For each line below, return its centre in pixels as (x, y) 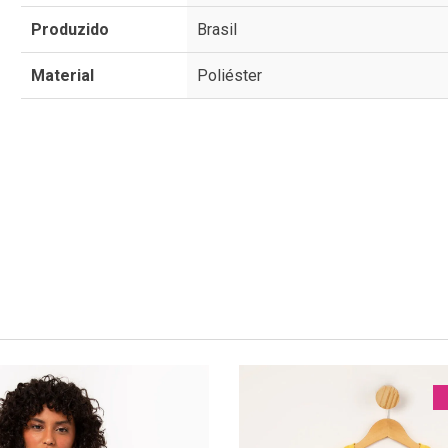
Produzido (70, 29)
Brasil (217, 29)
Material (63, 75)
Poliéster (230, 75)
